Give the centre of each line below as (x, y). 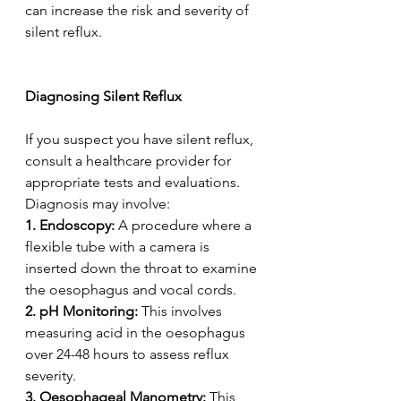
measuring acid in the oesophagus (137, 332)
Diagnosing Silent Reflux (105, 96)
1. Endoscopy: (70, 225)
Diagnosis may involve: (101, 203)
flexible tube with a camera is (119, 246)
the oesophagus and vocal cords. (134, 289)
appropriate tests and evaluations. (134, 182)
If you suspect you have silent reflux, (141, 139)
